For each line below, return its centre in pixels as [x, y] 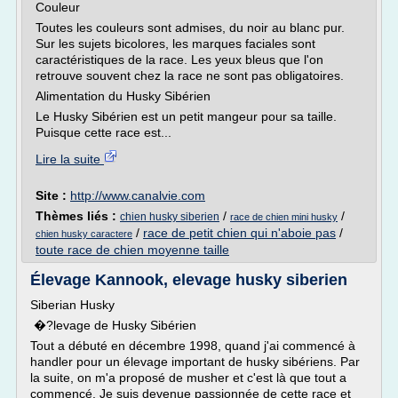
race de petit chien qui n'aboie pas [239, 233]
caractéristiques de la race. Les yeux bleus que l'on [179, 60]
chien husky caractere [84, 234]
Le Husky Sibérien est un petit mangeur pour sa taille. [186, 116]
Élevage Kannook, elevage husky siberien [189, 280]
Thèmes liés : [78, 216]
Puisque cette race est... [103, 132]
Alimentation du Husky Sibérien [123, 96]
